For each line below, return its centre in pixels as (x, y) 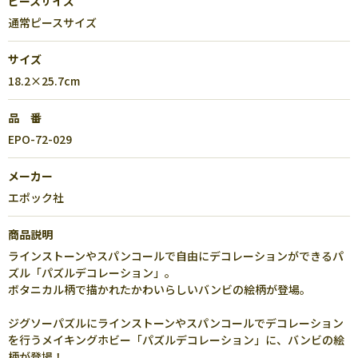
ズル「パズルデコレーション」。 (92, 272)
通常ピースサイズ (52, 22)
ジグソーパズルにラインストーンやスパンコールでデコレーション (176, 323)
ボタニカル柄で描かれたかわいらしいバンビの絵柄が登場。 (159, 289)
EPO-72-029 (40, 139)
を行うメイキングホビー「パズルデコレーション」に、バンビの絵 (176, 340)
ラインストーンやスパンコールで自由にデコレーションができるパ (176, 256)
